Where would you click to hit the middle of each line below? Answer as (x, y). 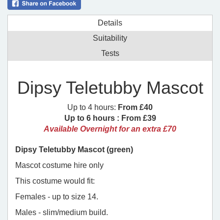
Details (110, 23)
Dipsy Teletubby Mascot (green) (74, 150)
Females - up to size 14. (57, 197)
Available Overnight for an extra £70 (110, 129)
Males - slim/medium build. (62, 213)
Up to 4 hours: (93, 108)
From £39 (138, 118)
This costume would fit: (55, 181)
